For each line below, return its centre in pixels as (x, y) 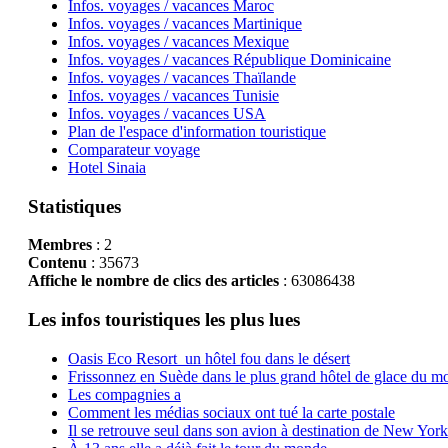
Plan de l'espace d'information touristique (196, 131)
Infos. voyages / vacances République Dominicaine (229, 59)
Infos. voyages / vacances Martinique (184, 23)
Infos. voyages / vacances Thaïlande (181, 77)
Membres (59, 245)
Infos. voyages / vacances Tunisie (173, 95)
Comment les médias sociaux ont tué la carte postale (231, 412)
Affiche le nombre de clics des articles (153, 281)
